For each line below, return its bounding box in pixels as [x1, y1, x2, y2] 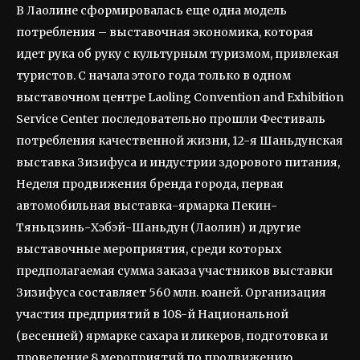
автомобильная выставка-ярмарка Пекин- [16, 198, 277, 213]
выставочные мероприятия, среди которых [16, 242, 281, 256]
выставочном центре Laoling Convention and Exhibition [16, 90, 344, 104]
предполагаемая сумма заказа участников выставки [16, 264, 333, 278]
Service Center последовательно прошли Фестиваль [16, 112, 325, 126]
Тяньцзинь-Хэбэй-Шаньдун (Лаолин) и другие [16, 220, 301, 235]
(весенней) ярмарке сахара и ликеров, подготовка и [16, 329, 328, 343]
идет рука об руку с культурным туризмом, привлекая [16, 47, 339, 61]
